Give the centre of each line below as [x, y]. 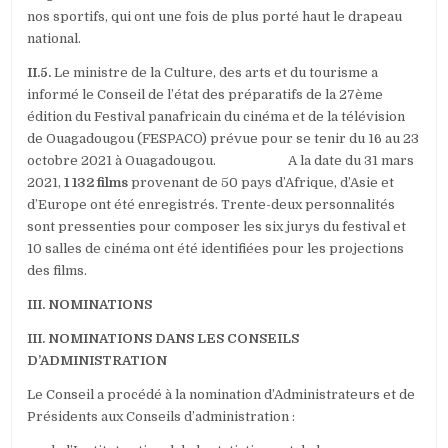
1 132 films [96, 183]
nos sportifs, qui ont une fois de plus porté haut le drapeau [215, 17]
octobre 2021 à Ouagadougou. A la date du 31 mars [221, 161]
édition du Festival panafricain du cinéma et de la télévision [216, 117]
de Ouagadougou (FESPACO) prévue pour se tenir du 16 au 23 [223, 139]
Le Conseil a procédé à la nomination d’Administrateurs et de [221, 395]
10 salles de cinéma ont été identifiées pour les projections [216, 249]
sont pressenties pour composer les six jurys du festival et [217, 227]
